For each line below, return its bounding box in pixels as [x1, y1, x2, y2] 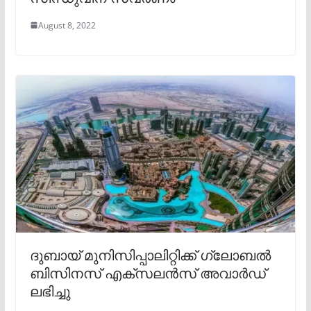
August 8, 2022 [37, 19, 96, 31]
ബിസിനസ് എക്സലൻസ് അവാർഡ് [29, 264, 266, 283]
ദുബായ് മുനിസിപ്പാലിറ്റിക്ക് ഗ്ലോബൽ [29, 246, 271, 265]
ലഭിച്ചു [29, 282, 70, 301]
